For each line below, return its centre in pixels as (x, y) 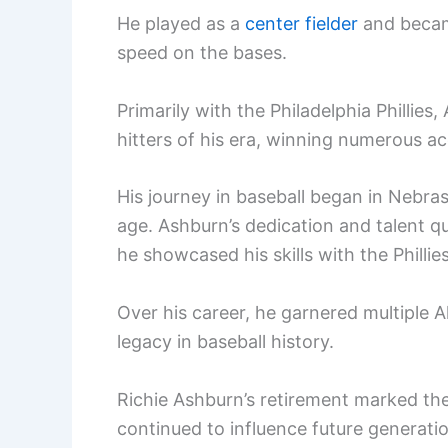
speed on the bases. (202, 52)
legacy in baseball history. (225, 342)
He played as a (181, 23)
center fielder (301, 23)
